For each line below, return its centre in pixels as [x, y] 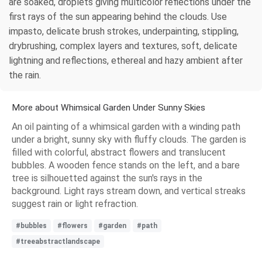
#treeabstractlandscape [58, 241]
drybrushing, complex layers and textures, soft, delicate [123, 46]
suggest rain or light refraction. [75, 204]
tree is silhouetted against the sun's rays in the [107, 178]
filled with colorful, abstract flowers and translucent [119, 152]
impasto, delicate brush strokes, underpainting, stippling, [124, 31]
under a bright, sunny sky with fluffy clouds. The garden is [129, 139]
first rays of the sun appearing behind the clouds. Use [118, 16]
